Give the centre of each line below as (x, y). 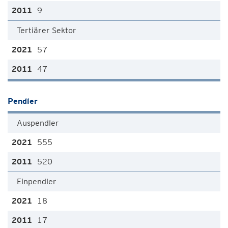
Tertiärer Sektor (47, 30)
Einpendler (37, 181)
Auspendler (38, 123)
